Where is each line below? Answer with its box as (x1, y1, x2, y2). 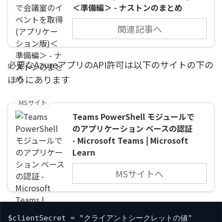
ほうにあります (7, 72, 70, 86)
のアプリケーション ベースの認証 (72, 122, 193, 134)
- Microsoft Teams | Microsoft (72, 134, 188, 146)
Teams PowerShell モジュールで (72, 110, 194, 122)
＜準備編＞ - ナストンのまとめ (72, 1, 182, 13)
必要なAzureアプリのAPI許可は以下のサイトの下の (7, 57, 214, 71)
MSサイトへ (115, 166, 164, 180)
